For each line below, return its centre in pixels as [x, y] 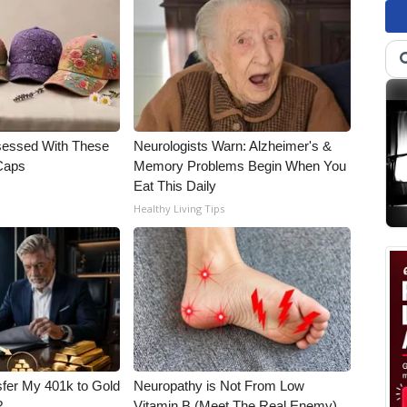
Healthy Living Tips [179, 208]
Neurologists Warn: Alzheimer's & [233, 146]
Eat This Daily [175, 186]
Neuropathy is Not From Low [219, 386]
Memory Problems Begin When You [240, 166]
